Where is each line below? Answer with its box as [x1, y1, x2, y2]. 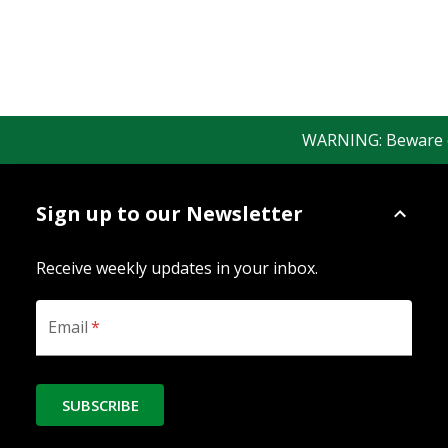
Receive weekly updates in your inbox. [36, 257, 318, 279]
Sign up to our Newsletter [36, 200, 303, 227]
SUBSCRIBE [61, 395, 139, 415]
